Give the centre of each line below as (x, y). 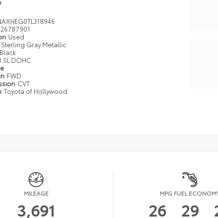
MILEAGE (36, 193)
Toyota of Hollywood (36, 91)
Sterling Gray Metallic (34, 44)
